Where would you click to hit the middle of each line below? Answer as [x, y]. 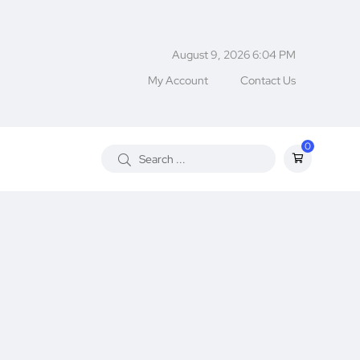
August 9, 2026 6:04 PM [234, 54]
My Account [178, 80]
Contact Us [268, 80]
